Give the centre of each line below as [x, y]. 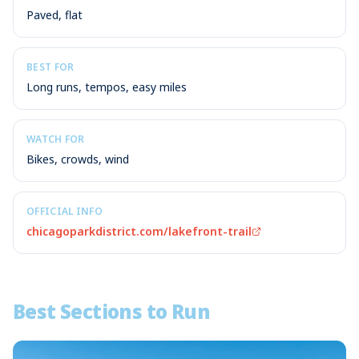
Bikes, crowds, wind [78, 159]
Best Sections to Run [111, 311]
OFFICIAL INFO [65, 211]
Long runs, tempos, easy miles [107, 87]
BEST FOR [50, 67]
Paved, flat [54, 15]
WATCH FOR [56, 139]
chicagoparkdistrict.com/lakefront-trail [139, 231]
